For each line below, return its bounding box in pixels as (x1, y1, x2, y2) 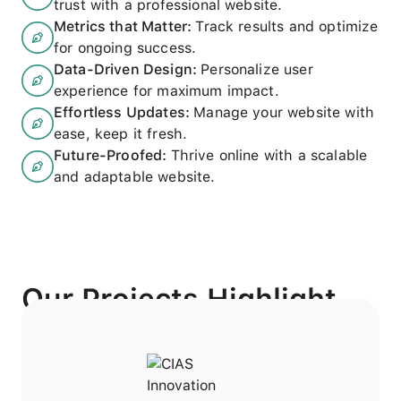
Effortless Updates (54, 104, 185, 122)
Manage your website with (193, 104, 375, 122)
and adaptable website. (54, 168, 216, 186)
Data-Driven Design (54, 61, 192, 79)
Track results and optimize (195, 18, 379, 36)
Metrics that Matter (54, 18, 188, 36)
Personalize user (200, 61, 313, 79)
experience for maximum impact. (54, 82, 279, 100)
